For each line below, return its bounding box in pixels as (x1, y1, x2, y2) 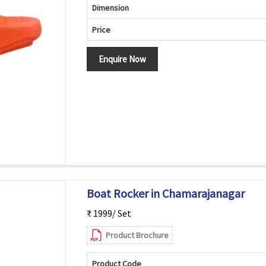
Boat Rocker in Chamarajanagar (86, 186, 245, 201)
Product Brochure (105, 230, 169, 240)
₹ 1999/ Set (86, 207, 131, 219)
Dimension (91, 2, 129, 13)
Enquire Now (98, 53, 146, 65)
